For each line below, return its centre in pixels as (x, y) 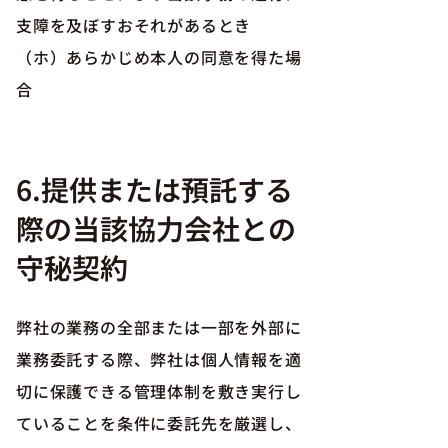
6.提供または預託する (154, 189)
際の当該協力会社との (156, 228)
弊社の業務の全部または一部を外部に (159, 327)
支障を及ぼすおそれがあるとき (134, 25)
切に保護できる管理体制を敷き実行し (159, 391)
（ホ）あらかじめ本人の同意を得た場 (159, 57)
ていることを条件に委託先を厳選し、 (159, 423)
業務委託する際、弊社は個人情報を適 (159, 359)
